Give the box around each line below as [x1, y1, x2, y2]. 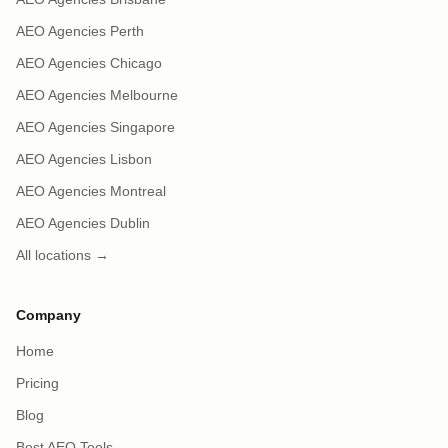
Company [16, 307, 81, 323]
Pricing [16, 375, 59, 391]
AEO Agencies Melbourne [16, 87, 178, 103]
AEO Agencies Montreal [16, 183, 166, 199]
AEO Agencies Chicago [16, 55, 162, 71]
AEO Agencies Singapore [16, 119, 175, 135]
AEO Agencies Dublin [16, 215, 150, 231]
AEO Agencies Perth [16, 23, 144, 39]
